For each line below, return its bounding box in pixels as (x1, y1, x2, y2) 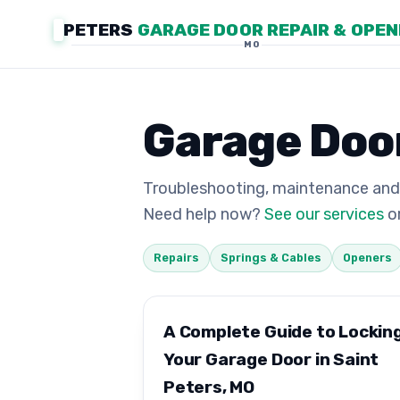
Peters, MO (163, 376, 255, 397)
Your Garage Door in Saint (163, 348, 379, 370)
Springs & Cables (221, 251, 321, 265)
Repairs (154, 251, 199, 265)
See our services (264, 204, 384, 225)
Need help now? (143, 204, 264, 225)
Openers (343, 251, 392, 265)
